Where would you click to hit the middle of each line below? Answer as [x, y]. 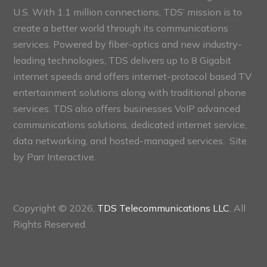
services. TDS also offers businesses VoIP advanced [127, 108]
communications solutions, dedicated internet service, [130, 124]
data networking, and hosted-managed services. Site [130, 140]
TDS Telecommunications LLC [164, 208]
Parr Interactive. [62, 156]
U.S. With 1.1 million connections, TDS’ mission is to [128, 12]
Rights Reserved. [50, 224]
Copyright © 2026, [55, 208]
